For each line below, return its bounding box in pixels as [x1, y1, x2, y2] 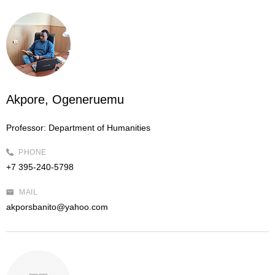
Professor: [6, 123, 46, 133]
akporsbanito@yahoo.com [6, 202, 108, 212]
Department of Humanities [46, 123, 150, 133]
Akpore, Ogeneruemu [6, 93, 124, 106]
